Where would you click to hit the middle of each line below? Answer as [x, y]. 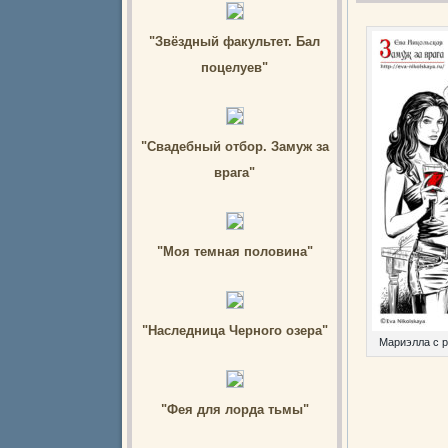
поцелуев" [234, 67]
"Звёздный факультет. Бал [234, 41]
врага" [234, 172]
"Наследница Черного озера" [234, 330]
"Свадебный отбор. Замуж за [234, 146]
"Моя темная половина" [234, 251]
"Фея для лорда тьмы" [234, 409]
